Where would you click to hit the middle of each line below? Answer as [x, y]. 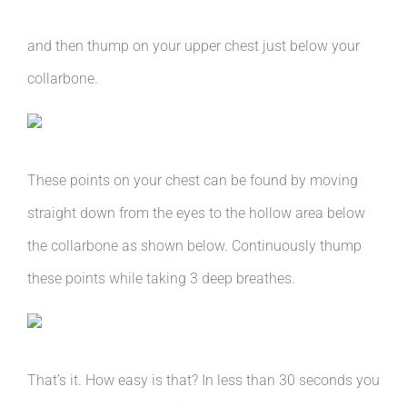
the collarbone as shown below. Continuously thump [194, 246]
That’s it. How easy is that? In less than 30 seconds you [203, 380]
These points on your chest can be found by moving [193, 180]
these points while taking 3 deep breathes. [161, 278]
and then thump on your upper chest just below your [194, 46]
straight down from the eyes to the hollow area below [196, 213]
